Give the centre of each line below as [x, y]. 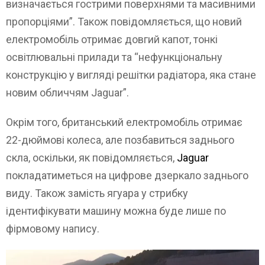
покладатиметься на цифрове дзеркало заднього [127, 176]
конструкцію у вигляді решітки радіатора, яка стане [131, 75]
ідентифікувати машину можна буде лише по [116, 211]
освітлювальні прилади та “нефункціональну [114, 57]
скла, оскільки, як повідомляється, [91, 158]
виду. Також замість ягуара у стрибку [97, 193]
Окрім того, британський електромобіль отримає [124, 122]
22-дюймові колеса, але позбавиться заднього [120, 140]
